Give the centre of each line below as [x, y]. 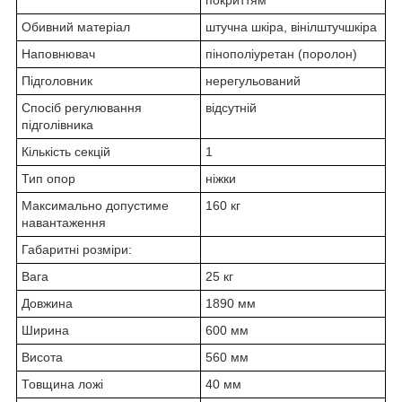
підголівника [57, 125]
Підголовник [57, 81]
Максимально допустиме [95, 206]
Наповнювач [58, 54]
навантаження [64, 223]
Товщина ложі [62, 385]
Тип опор [48, 179]
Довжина [47, 304]
